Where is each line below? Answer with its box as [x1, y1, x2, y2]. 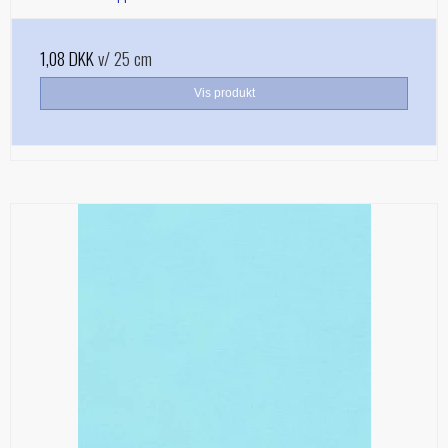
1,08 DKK [40, 45, 94, 72]
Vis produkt [193, 86, 255, 101]
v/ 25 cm [94, 45, 152, 72]
